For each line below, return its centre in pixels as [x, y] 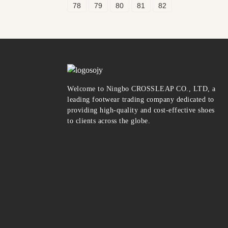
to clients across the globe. [109, 121]
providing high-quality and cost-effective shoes [141, 110]
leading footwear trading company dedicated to [141, 99]
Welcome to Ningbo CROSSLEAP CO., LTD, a [141, 89]
